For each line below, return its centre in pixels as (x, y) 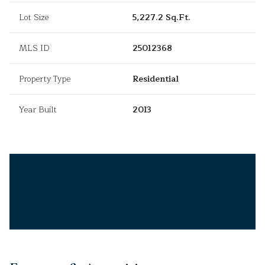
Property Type (45, 79)
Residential (156, 79)
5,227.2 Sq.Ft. (161, 18)
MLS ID (34, 49)
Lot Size (34, 18)
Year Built (38, 110)
